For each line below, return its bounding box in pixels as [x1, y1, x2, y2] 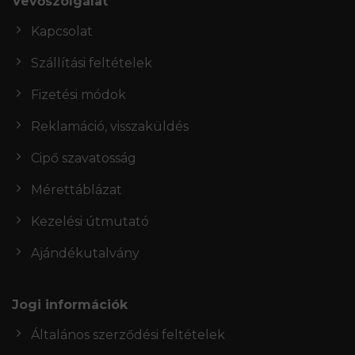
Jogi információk [12, 296, 128, 312]
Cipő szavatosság [31, 150, 136, 166]
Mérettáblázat [31, 181, 122, 197]
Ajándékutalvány [31, 245, 139, 261]
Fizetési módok [31, 86, 126, 102]
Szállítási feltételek [31, 55, 152, 71]
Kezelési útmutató [31, 213, 149, 229]
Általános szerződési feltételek [31, 326, 225, 342]
